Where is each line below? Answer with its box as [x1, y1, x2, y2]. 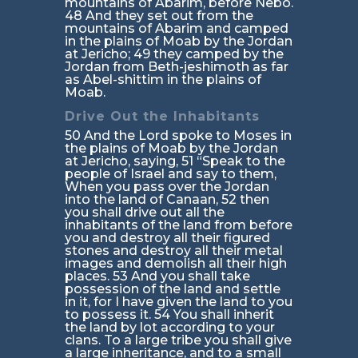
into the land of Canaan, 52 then [64, 192, 269, 208]
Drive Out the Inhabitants [64, 109, 260, 125]
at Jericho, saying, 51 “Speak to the [64, 153, 285, 169]
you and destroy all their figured [64, 230, 270, 246]
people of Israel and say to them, [64, 166, 276, 182]
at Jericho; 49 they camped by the [64, 46, 284, 62]
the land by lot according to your [64, 320, 275, 336]
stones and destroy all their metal [64, 243, 283, 259]
